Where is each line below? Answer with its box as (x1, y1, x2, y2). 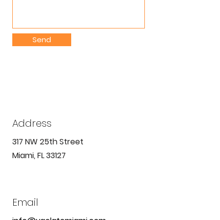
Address (12, 116, 52, 130)
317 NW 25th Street (12, 136, 83, 147)
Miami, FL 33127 (12, 150, 66, 161)
